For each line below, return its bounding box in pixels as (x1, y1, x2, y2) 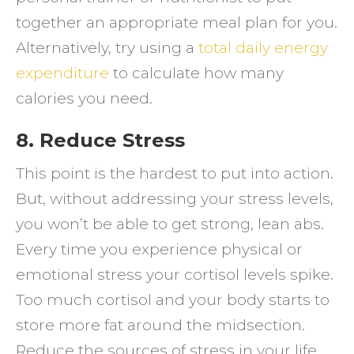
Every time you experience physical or (16, 240, 303, 258)
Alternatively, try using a (16, 39, 198, 57)
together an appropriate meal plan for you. (16, 13, 337, 32)
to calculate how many (109, 64, 284, 82)
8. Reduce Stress (16, 129, 185, 152)
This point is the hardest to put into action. (16, 164, 333, 183)
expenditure (16, 64, 109, 82)
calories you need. (16, 89, 153, 107)
